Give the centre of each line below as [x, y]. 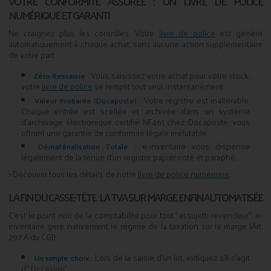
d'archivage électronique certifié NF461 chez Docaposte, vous [135, 122]
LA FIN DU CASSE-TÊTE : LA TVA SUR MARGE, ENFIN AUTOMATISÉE [135, 197]
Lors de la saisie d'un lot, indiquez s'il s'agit [171, 258]
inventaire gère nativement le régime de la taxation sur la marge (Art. [135, 226]
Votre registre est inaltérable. [195, 100]
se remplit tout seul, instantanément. [158, 87]
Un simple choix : [64, 258]
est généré [239, 33]
